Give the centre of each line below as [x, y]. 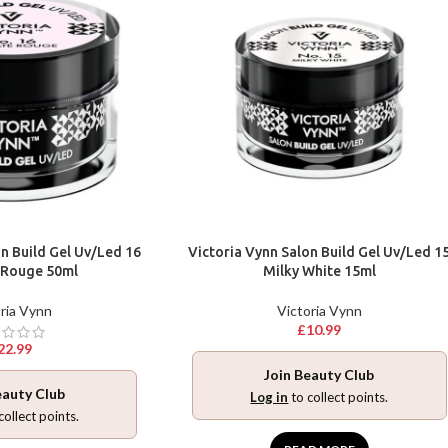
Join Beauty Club [319, 375]
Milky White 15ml [319, 271]
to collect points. [338, 397]
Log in [269, 397]
